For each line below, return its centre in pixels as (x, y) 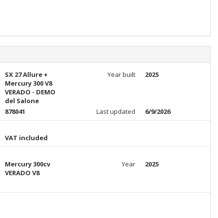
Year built (121, 74)
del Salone (22, 101)
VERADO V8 (22, 173)
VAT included (26, 138)
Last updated (116, 111)
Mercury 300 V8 (28, 83)
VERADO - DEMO (30, 92)
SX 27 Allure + (26, 74)
